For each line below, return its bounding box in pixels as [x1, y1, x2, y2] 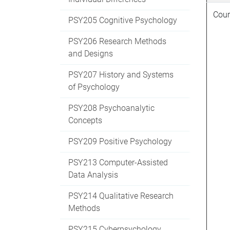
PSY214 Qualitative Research [68, 190, 174, 201]
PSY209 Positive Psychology [68, 136, 172, 146]
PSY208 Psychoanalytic [68, 103, 155, 113]
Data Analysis [68, 169, 118, 180]
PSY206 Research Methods [68, 36, 166, 46]
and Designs [68, 48, 113, 59]
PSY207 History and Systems [68, 69, 174, 80]
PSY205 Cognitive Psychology [68, 15, 177, 25]
